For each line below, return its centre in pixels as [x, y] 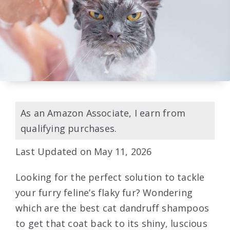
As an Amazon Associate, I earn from [103, 113]
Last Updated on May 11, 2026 [84, 152]
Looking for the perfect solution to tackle [110, 177]
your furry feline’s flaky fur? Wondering [104, 193]
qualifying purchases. [69, 129]
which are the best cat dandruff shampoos [112, 208]
